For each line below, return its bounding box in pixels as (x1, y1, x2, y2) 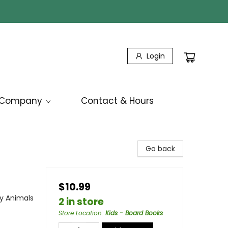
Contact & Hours (81, 95, 154, 107)
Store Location (59, 209, 102, 217)
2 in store (59, 195, 104, 209)
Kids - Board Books (105, 209, 163, 217)
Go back (146, 144, 175, 154)
